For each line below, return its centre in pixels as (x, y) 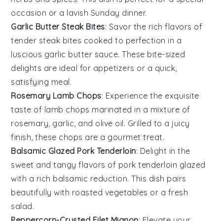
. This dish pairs (157, 178)
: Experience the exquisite (150, 95)
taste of (28, 109)
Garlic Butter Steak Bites (58, 26)
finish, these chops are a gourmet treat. (88, 137)
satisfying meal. (41, 82)
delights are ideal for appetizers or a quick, (94, 68)
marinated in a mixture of (140, 109)
